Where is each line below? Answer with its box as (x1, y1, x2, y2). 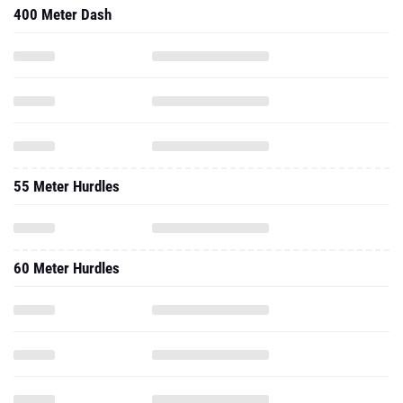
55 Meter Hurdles (13, 177, 120, 195)
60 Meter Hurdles (13, 259, 120, 277)
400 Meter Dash (13, 5, 112, 23)
